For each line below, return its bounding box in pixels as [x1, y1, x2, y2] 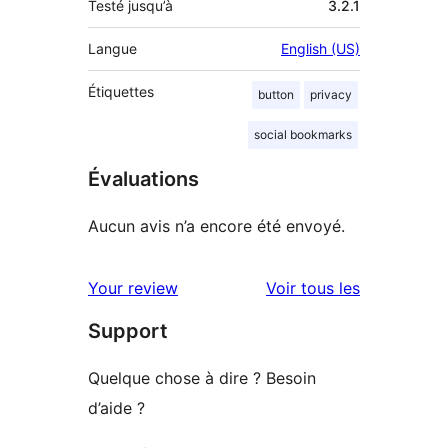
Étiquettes [88, 82, 154, 100]
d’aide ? [88, 397, 145, 418]
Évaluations [88, 166, 199, 191]
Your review [88, 277, 178, 298]
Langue [88, 39, 137, 57]
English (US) [281, 39, 360, 57]
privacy [310, 86, 352, 102]
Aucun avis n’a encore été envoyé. [88, 215, 345, 236]
